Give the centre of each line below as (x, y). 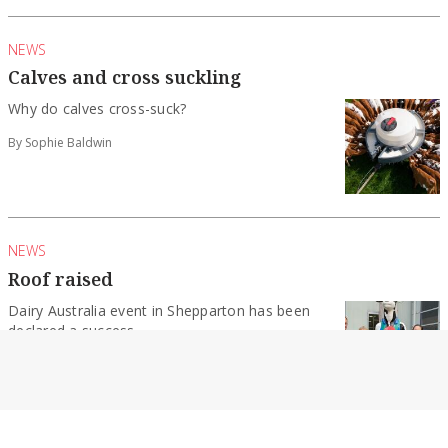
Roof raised (60, 278)
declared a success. (73, 330)
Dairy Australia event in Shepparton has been (159, 310)
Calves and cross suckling (124, 77)
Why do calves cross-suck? (97, 109)
